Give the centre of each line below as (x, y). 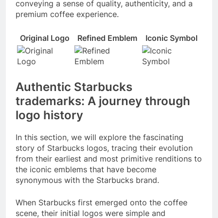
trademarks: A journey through (103, 101)
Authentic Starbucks (74, 87)
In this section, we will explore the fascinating (100, 137)
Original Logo (45, 38)
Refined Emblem (107, 38)
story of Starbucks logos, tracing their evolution (104, 148)
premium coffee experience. (67, 14)
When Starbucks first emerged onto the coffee (101, 202)
